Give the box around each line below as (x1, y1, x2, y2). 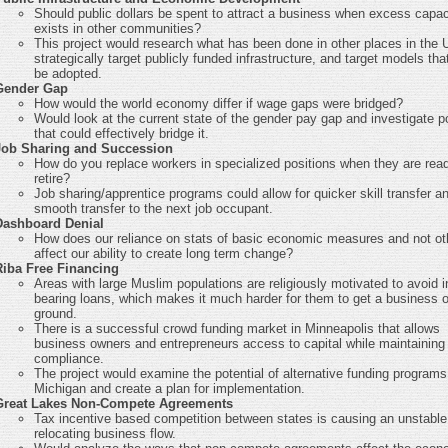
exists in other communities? (34, 20, 201, 36)
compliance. (34, 350, 104, 366)
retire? (34, 170, 70, 186)
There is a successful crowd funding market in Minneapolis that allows (34, 320, 440, 336)
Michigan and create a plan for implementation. (34, 380, 305, 396)
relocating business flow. (34, 425, 176, 441)
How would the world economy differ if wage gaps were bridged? (34, 95, 403, 111)
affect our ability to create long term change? (34, 245, 293, 261)
